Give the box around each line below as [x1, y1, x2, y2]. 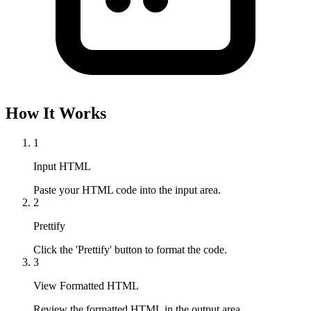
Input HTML [33, 160, 91, 172]
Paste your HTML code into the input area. [33, 183, 221, 196]
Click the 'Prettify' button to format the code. [33, 243, 227, 255]
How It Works [6, 103, 106, 122]
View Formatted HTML [33, 279, 139, 292]
